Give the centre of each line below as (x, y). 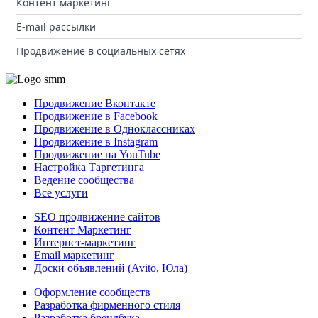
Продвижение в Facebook (96, 116)
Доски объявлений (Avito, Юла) (111, 268)
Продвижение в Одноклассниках (115, 129)
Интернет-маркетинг (85, 242)
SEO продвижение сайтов (97, 217)
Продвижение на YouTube (97, 154)
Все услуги (61, 193)
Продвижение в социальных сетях (101, 51)
